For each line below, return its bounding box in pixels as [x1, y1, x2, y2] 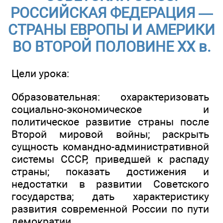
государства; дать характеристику [11, 190, 209, 203]
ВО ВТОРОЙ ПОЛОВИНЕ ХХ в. [12, 38, 211, 56]
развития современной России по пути [11, 202, 209, 215]
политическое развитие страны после [11, 115, 209, 128]
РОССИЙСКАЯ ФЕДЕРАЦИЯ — [10, 4, 213, 22]
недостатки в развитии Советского [11, 177, 209, 190]
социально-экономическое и [11, 103, 209, 115]
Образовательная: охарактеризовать [11, 90, 209, 103]
